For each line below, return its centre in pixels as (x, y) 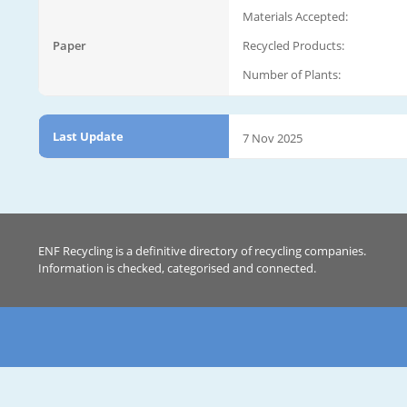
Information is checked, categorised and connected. (177, 268)
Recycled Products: (293, 45)
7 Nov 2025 (273, 138)
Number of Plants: (292, 74)
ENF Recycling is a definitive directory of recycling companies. (202, 251)
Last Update (88, 136)
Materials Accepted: (295, 16)
